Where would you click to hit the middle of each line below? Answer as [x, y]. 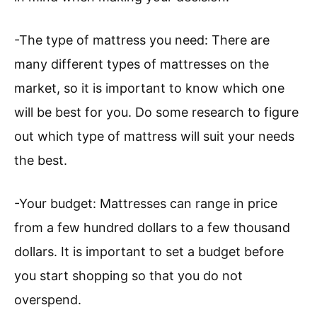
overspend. [48, 300]
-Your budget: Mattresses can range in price [146, 204]
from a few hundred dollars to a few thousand [152, 228]
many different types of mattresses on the [142, 64]
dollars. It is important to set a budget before [149, 252]
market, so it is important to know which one [149, 88]
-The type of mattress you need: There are [142, 40]
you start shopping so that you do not [128, 276]
